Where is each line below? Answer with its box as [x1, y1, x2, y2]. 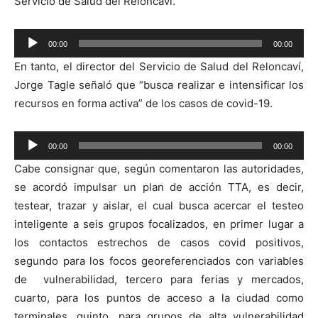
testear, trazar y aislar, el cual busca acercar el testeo [14, 198, 304, 212]
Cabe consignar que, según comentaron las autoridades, [14, 161, 304, 175]
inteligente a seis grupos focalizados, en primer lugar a [14, 216, 304, 231]
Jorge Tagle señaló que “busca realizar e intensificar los [14, 77, 304, 92]
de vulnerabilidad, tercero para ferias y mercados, [14, 272, 304, 286]
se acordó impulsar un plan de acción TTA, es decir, [14, 180, 304, 194]
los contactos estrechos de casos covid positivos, [14, 235, 304, 249]
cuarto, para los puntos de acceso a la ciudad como [14, 290, 304, 305]
